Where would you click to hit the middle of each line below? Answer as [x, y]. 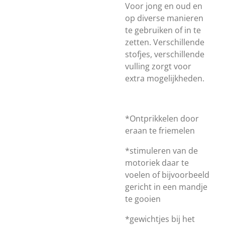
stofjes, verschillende [165, 54]
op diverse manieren [164, 18]
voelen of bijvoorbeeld [167, 175]
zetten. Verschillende [165, 42]
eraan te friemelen [161, 131]
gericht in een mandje [166, 187]
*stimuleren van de [161, 151]
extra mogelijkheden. [165, 78]
